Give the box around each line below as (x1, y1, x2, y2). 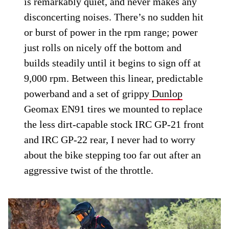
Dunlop (149, 87, 183, 99)
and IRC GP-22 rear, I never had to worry (24, 133, 196, 145)
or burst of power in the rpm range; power (24, 26, 198, 38)
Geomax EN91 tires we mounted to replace (24, 103, 203, 114)
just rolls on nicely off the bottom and (24, 41, 182, 53)
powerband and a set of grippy (24, 87, 150, 99)
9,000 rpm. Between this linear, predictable (24, 72, 203, 84)
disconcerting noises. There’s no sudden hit (24, 11, 204, 22)
